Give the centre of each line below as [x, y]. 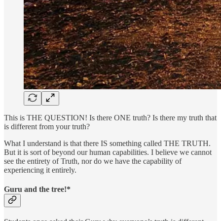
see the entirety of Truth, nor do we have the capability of [93, 161]
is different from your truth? [47, 126]
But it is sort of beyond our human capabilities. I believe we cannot [108, 152]
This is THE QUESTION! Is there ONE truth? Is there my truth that [110, 117]
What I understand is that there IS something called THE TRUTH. [107, 143]
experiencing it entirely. [40, 170]
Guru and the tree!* [37, 189]
